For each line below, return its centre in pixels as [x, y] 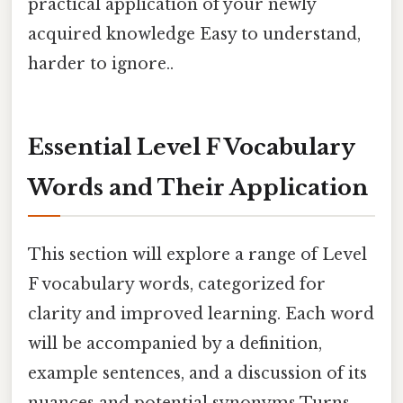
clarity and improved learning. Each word [201, 314]
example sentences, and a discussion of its [197, 374]
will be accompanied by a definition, [175, 344]
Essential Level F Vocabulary [192, 147]
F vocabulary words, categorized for [177, 285]
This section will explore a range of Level [197, 255]
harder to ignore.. [101, 64]
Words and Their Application [198, 187]
